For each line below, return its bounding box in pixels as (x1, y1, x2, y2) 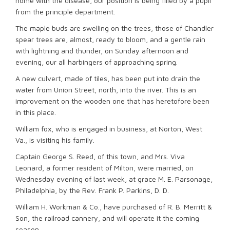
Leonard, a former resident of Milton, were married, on (15, 163, 194, 172)
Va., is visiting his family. (15, 136, 94, 144)
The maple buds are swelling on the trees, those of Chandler (15, 24, 214, 32)
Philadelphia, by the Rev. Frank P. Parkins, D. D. (15, 186, 169, 195)
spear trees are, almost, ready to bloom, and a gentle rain (15, 35, 205, 44)
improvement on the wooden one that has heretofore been (15, 97, 209, 105)
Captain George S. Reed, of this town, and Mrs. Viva (15, 152, 185, 161)
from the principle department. (15, 7, 115, 16)
